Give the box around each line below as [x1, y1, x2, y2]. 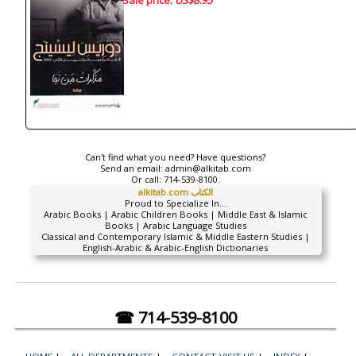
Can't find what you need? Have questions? [85, 151, 266, 163]
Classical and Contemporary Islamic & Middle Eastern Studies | [41, 230, 310, 242]
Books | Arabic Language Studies [104, 219, 246, 231]
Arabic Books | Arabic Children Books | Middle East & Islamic [43, 208, 308, 220]
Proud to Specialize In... [124, 197, 226, 209]
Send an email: [99, 162, 165, 174]
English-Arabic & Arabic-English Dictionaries [83, 242, 269, 253]
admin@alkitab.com [164, 162, 251, 174]
